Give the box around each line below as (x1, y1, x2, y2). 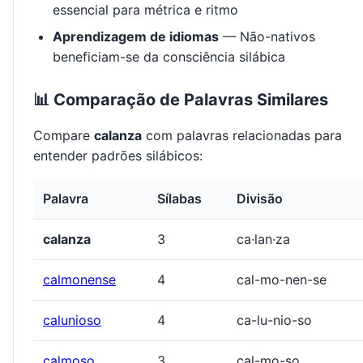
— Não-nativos (219, 28, 315, 45)
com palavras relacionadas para (142, 127, 342, 144)
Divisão (237, 190, 283, 207)
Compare (33, 127, 94, 144)
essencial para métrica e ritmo (53, 2, 238, 19)
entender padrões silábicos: (33, 147, 203, 164)
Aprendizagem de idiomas (53, 28, 219, 45)
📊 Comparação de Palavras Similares (33, 90, 328, 110)
